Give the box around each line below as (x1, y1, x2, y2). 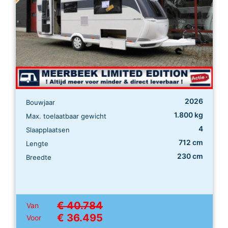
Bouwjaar (26, 98, 55, 106)
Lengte (26, 139, 48, 148)
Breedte (26, 153, 51, 161)
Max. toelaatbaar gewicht (26, 111, 106, 120)
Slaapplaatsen (26, 125, 70, 134)
